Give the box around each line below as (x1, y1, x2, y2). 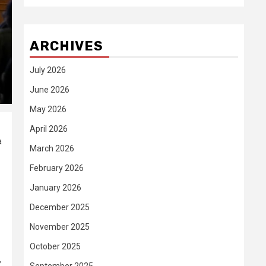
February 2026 (30, 163, 84, 173)
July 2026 (30, 65, 66, 75)
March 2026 (30, 144, 74, 153)
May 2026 (30, 104, 66, 114)
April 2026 (30, 124, 68, 134)
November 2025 (30, 222, 90, 232)
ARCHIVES (30, 38, 103, 54)
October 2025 (30, 242, 81, 251)
